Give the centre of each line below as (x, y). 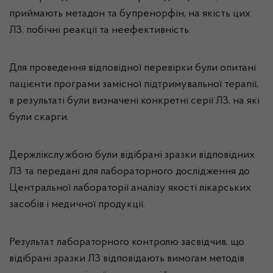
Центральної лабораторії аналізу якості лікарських (130, 188)
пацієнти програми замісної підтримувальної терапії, (134, 85)
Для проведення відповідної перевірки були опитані (133, 68)
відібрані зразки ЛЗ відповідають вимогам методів (127, 259)
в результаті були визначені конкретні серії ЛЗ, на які (134, 101)
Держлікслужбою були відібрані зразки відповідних (132, 155)
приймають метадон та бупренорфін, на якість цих (130, 14)
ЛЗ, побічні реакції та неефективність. (100, 30)
